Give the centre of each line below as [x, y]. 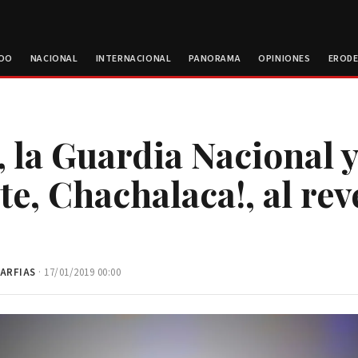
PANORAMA [215, 59]
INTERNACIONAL [133, 59]
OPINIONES [284, 59]
